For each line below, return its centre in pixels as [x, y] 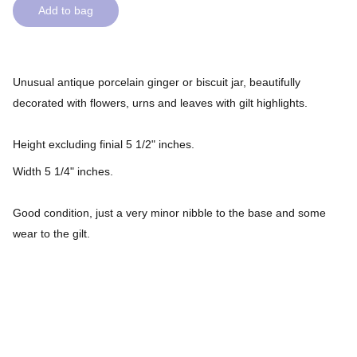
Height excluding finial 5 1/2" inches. [104, 144]
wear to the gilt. [51, 233]
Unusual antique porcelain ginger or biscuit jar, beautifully [157, 82]
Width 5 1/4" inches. [63, 171]
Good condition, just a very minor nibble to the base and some [169, 213]
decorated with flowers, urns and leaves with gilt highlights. [160, 103]
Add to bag [66, 10]
